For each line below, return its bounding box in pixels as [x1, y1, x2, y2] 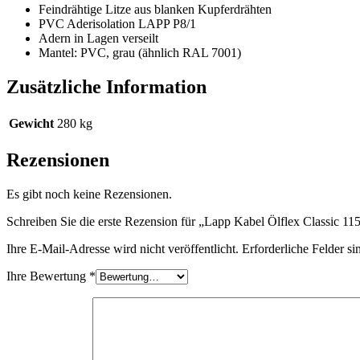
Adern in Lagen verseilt [39, 31, 158, 46]
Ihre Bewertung [6, 268, 89, 283]
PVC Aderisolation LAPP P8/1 [39, 17, 196, 31]
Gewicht [9, 117, 54, 131]
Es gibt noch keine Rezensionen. [6, 186, 172, 201]
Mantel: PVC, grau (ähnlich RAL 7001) [39, 46, 241, 60]
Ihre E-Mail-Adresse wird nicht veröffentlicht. [6, 241, 239, 256]
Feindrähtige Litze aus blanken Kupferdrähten [39, 2, 272, 17]
